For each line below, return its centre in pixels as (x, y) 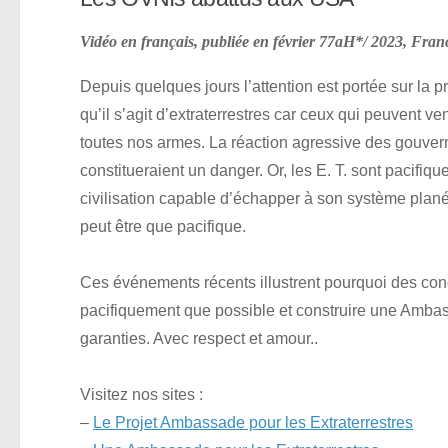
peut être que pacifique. (163, 226)
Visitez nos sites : (141, 394)
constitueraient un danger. (173, 170)
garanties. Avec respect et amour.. (199, 338)
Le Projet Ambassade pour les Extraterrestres (253, 422)
